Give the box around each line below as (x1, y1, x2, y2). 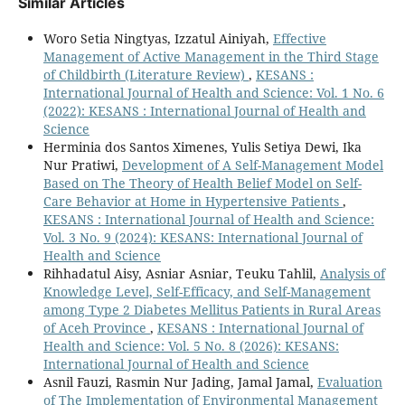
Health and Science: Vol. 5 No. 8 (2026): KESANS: (42, 336, 339, 354)
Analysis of (319, 264, 385, 282)
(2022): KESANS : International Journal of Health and (42, 101, 366, 119)
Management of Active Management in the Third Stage (42, 47, 379, 65)
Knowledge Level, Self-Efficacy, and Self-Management (42, 282, 371, 300)
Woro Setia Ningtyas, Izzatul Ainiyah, (42, 29, 273, 47)
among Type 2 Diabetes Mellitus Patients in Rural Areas (42, 300, 381, 318)
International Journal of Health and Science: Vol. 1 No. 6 (42, 83, 384, 101)
